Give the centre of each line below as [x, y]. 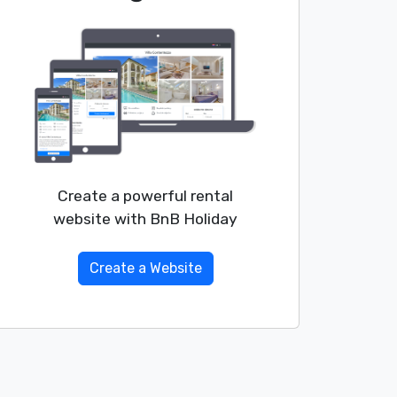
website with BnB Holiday [145, 219]
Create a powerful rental [145, 196]
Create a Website [145, 269]
